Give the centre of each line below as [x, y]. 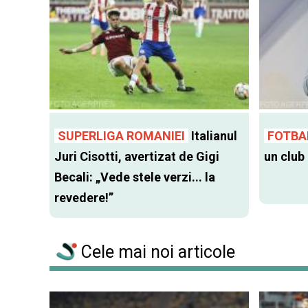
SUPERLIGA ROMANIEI [121, 136]
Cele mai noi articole [156, 252]
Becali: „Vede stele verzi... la [135, 177]
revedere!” [84, 198]
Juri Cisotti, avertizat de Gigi [137, 157]
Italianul [213, 136]
